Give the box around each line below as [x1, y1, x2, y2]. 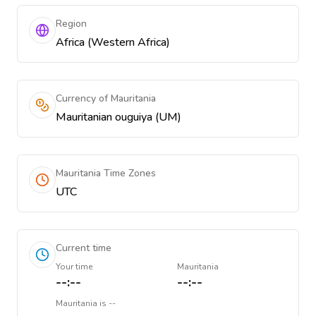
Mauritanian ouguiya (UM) [56, 109, 181, 125]
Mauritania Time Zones [56, 166, 156, 180]
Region [56, 17, 87, 30]
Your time [56, 261, 92, 272]
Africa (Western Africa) [56, 35, 170, 50]
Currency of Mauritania [56, 92, 156, 105]
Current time [56, 241, 111, 255]
